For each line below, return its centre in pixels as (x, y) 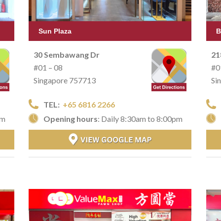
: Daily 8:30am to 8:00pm (140, 118)
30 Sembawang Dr (67, 54)
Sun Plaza (55, 31)
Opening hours (71, 118)
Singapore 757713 (65, 80)
